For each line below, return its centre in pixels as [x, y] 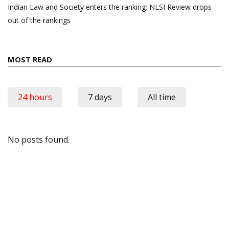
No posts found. [39, 139]
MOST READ [30, 59]
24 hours [35, 97]
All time [162, 97]
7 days [100, 97]
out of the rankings [39, 20]
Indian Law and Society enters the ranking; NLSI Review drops [110, 7]
